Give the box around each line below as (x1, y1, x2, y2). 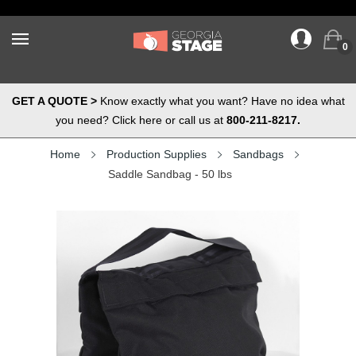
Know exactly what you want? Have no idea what (96, 95, 345, 107)
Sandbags (232, 148, 284, 161)
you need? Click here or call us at (56, 114, 226, 126)
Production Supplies (106, 148, 207, 161)
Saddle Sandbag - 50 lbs (108, 168, 232, 180)
